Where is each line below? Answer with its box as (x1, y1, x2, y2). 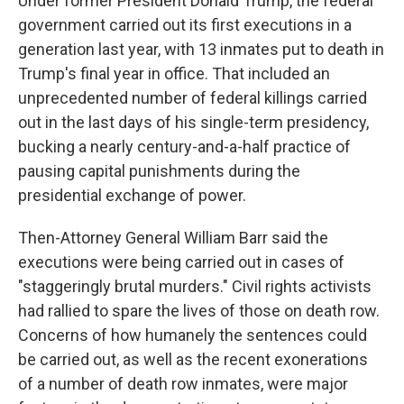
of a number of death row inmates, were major (18, 373, 348, 393)
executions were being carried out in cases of (18, 252, 344, 271)
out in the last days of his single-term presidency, (18, 112, 369, 132)
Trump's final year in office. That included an (18, 63, 330, 83)
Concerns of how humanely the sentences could (18, 325, 367, 344)
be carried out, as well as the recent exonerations (18, 349, 368, 369)
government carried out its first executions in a (18, 14, 352, 34)
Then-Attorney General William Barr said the (18, 227, 328, 247)
